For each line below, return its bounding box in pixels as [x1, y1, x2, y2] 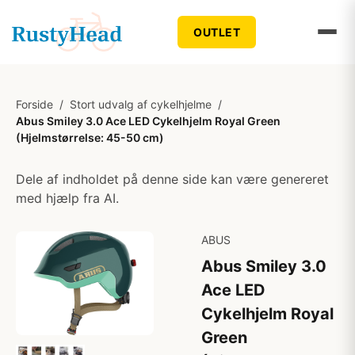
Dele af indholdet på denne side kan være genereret [16, 171, 329, 187]
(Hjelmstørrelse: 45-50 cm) [16, 131, 164, 144]
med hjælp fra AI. [16, 190, 119, 206]
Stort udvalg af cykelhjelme [70, 97, 212, 111]
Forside [16, 97, 53, 111]
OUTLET [193, 25, 241, 39]
